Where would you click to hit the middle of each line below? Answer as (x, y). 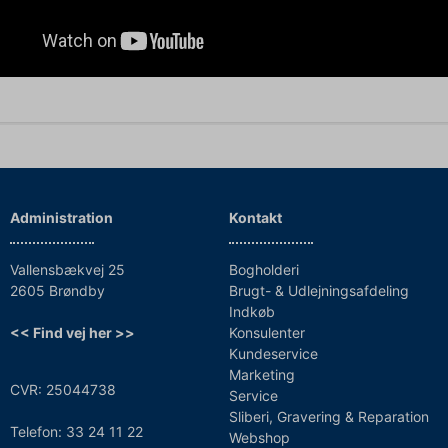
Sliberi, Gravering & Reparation (329, 416)
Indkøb (252, 311)
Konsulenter (267, 332)
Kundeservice (273, 353)
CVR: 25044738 (63, 389)
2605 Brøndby (57, 290)
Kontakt (255, 217)
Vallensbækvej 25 (67, 269)
